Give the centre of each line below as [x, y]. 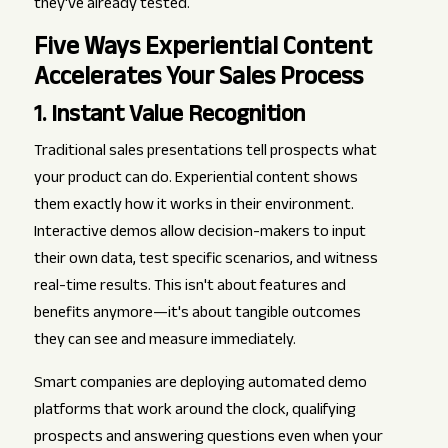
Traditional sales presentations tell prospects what [205, 153]
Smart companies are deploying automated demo [200, 385]
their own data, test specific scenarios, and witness [205, 261]
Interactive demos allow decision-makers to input [199, 234]
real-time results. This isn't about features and [189, 288]
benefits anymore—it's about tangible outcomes [197, 315]
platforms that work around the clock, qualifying [194, 412]
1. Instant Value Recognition [169, 117]
